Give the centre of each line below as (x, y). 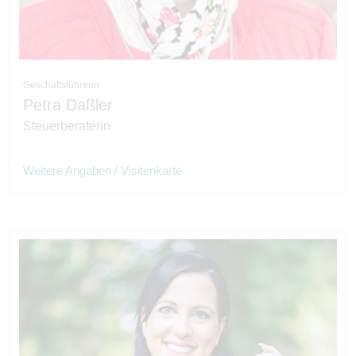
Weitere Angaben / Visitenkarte (103, 170)
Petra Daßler (68, 105)
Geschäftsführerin (61, 85)
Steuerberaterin (67, 126)
